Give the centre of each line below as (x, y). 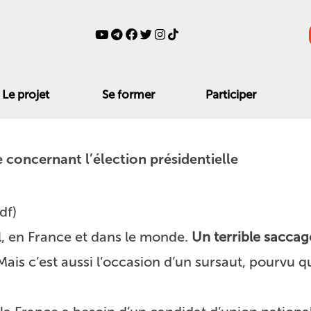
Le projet (25, 94)
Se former (128, 94)
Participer (230, 94)
